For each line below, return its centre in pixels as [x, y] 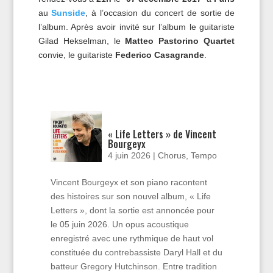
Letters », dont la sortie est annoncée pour [132, 210]
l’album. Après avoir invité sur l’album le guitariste [136, 27]
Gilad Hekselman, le [82, 41]
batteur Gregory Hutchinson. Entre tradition [133, 266]
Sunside [69, 12]
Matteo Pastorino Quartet [180, 41]
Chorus [172, 155]
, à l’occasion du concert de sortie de [160, 12]
